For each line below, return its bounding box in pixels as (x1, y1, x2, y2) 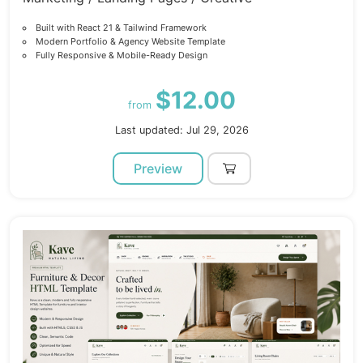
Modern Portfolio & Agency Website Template (35, 36, 225, 48)
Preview (133, 160, 182, 177)
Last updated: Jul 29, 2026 (114, 124, 249, 137)
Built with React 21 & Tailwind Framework (35, 22, 207, 34)
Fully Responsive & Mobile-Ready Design (35, 49, 207, 62)
